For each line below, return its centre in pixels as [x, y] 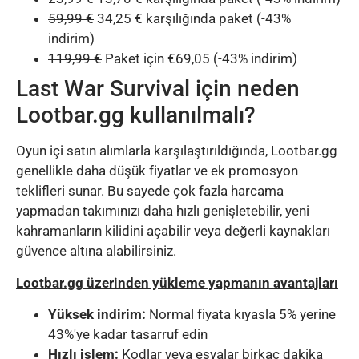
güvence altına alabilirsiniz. [96, 251]
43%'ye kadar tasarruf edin [129, 335]
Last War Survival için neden [158, 89]
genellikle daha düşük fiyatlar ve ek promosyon [157, 171]
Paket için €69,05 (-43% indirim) [201, 59]
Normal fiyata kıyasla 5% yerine [241, 315]
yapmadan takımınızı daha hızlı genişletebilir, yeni [163, 211]
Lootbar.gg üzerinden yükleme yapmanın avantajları [177, 282]
